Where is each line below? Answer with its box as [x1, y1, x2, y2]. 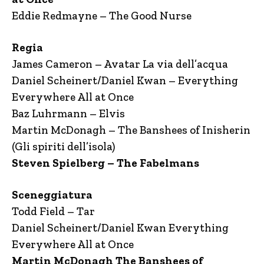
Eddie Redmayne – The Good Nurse [12, 9, 192, 22]
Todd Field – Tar [12, 204, 95, 218]
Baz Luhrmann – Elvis [12, 107, 125, 120]
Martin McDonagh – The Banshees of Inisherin [12, 123, 250, 137]
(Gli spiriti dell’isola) [12, 140, 115, 153]
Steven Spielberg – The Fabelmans [12, 156, 199, 170]
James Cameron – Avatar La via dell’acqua [12, 57, 228, 71]
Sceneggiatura [12, 188, 93, 202]
